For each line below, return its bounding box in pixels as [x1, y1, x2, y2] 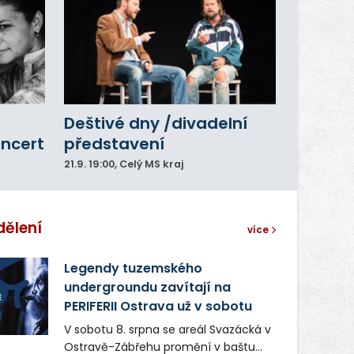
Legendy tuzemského [63, 258, 202, 277]
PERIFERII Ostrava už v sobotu [63, 296, 252, 315]
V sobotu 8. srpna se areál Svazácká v [63, 321, 271, 337]
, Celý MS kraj [114, 157, 183, 171]
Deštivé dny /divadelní [63, 112, 247, 135]
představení [63, 133, 164, 156]
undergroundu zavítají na [63, 277, 231, 296]
